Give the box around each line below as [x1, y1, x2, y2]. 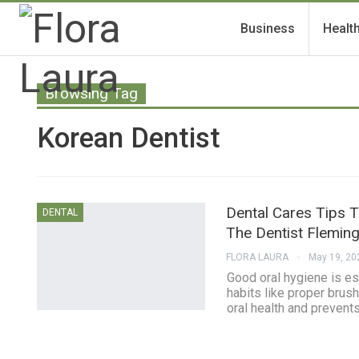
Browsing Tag [45, 84, 138, 103]
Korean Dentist [37, 122, 220, 155]
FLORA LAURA [226, 252, 291, 263]
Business [240, 21, 296, 36]
